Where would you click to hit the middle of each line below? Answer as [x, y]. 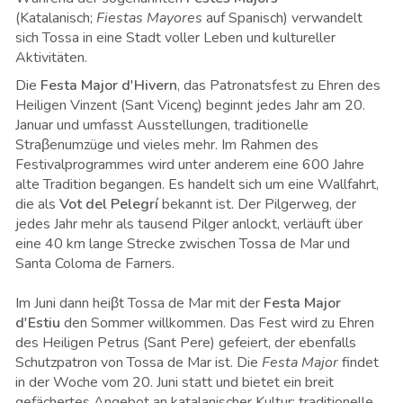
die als [37, 205]
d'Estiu [38, 323]
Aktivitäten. [53, 58]
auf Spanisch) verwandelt [282, 18]
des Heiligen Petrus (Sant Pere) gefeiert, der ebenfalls [186, 343]
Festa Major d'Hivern [109, 86]
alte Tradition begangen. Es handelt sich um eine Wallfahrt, [197, 185]
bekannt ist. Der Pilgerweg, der [259, 205]
